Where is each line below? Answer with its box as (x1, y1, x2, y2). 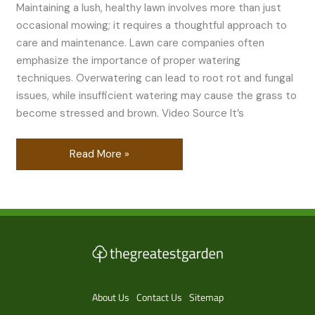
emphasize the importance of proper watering (16, 53, 241, 68)
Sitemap (188, 290, 224, 305)
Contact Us (136, 290, 182, 305)
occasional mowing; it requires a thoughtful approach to (16, 18, 288, 33)
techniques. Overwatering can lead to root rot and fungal (16, 71, 294, 86)
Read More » (70, 147, 130, 162)
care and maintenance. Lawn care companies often (16, 36, 265, 51)
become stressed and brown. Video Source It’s (16, 106, 245, 121)
